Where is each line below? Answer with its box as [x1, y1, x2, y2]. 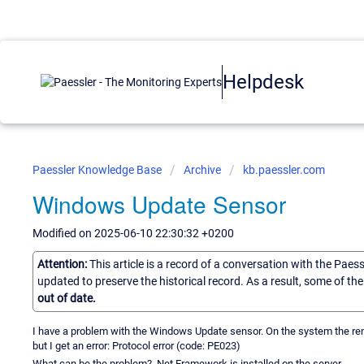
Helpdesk [223, 70, 304, 93]
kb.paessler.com [243, 163, 325, 176]
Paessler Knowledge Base [32, 163, 164, 176]
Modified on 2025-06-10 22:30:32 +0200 [32, 227, 234, 240]
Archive [184, 163, 221, 176]
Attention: [37, 257, 89, 271]
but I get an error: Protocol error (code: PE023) [32, 339, 240, 352]
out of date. [37, 291, 96, 305]
